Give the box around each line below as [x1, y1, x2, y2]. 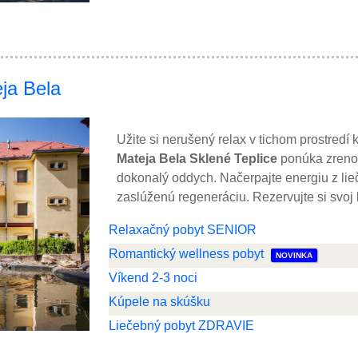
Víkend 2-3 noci [109, 271, 197, 284]
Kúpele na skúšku [109, 295, 210, 308]
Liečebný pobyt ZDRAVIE [109, 319, 254, 332]
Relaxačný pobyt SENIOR [109, 223, 257, 237]
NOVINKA [276, 251, 312, 260]
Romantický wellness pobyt [109, 247, 264, 261]
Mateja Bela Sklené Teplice [117, 152, 277, 165]
